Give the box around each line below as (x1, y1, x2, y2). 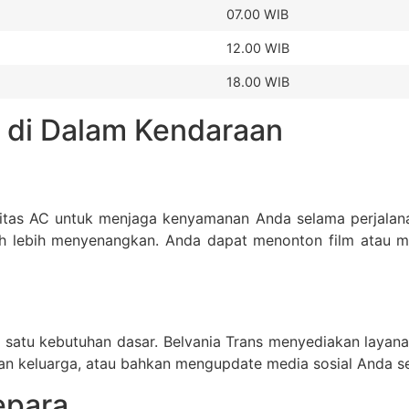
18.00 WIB (226, 73, 289, 89)
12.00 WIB (226, 39, 289, 56)
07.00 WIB (226, 5, 288, 22)
